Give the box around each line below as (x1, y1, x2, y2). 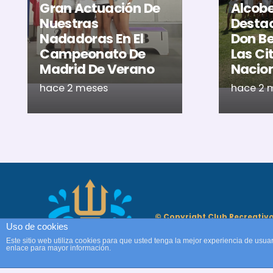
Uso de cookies (6, 221, 68, 232)
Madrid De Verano (40, 59, 154, 79)
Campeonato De (40, 44, 146, 63)
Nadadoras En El (40, 29, 144, 48)
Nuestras (40, 13, 99, 33)
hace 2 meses (40, 81, 108, 96)
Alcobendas (155, 255, 204, 266)
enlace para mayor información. (6, 244, 111, 252)
